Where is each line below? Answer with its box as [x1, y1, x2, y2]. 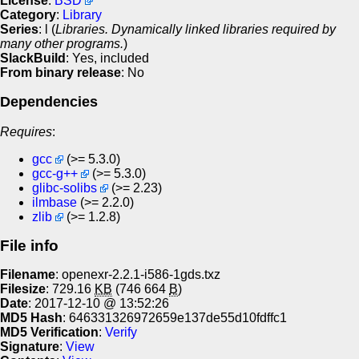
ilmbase [32, 195, 77, 209]
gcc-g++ [32, 166, 78, 180]
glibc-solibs [32, 180, 97, 195]
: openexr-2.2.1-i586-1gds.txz [55, 267, 220, 281]
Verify [105, 325, 137, 339]
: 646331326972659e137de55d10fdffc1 [63, 310, 287, 325]
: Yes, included [66, 50, 149, 65]
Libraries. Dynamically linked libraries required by [55, 22, 336, 36]
